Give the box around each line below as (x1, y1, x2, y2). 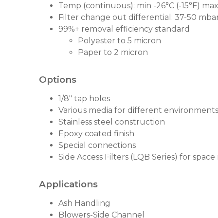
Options (39, 74, 76, 85)
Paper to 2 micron (78, 48, 148, 57)
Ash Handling (58, 199, 110, 208)
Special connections (58, 141, 136, 150)
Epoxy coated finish (58, 129, 134, 138)
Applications (39, 179, 98, 190)
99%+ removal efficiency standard (58, 24, 190, 34)
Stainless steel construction (58, 117, 165, 127)
